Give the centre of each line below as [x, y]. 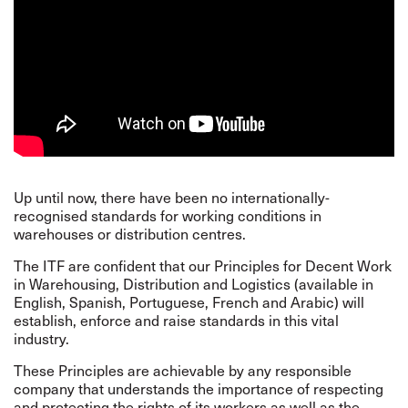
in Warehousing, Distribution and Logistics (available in [194, 283]
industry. [44, 338]
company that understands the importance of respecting [199, 388]
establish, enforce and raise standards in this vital [176, 320]
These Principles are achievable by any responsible [183, 370]
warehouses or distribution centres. [133, 233]
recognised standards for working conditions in [168, 215]
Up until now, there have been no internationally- [172, 197]
